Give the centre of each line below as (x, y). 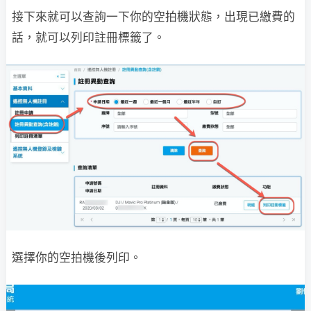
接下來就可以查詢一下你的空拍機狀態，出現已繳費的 (153, 17)
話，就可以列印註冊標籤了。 (89, 38)
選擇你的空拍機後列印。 (77, 257)
